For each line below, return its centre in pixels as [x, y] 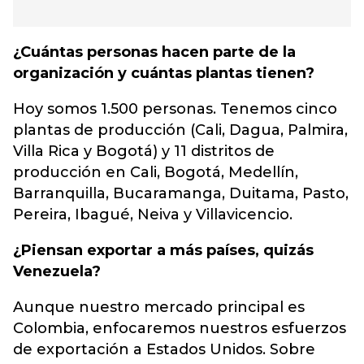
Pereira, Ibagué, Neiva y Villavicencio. [153, 215]
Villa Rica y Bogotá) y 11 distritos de [144, 152]
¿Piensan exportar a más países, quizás [163, 251]
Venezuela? [57, 272]
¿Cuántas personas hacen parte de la [154, 52]
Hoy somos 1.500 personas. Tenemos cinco [175, 109]
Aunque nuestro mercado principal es [159, 308]
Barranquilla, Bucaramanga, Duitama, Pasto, [181, 194]
